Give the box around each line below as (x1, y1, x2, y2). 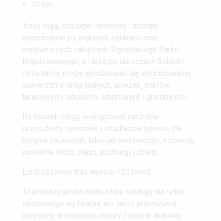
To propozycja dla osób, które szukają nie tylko (22, 186, 184, 196)
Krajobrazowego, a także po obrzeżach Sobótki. (22, 56, 185, 66)
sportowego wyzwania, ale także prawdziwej (22, 198, 176, 208)
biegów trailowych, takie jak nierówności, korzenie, (22, 135, 195, 145)
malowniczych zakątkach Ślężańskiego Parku (22, 44, 179, 54)
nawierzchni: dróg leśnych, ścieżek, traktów (22, 80, 170, 90)
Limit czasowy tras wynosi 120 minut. (22, 167, 152, 177)
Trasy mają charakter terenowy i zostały (22, 21, 158, 31)
